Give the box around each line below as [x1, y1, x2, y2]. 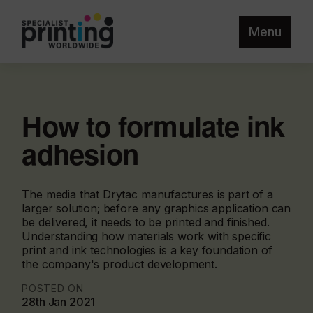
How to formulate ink [22, 105, 285, 145]
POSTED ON [22, 282, 84, 294]
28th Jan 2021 [22, 295, 96, 309]
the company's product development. [22, 257, 217, 271]
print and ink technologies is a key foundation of [22, 243, 272, 257]
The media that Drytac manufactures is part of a [22, 187, 273, 201]
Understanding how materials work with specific [22, 229, 271, 243]
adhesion [22, 133, 138, 173]
